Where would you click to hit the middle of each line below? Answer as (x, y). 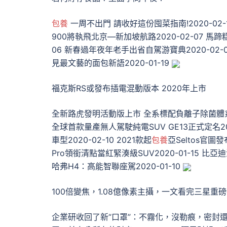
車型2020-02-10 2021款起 (102, 140)
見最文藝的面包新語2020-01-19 (112, 63)
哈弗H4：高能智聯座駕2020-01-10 (117, 166)
